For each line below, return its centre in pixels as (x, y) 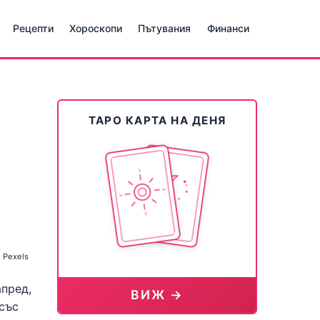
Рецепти (33, 28)
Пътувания (165, 28)
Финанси (228, 28)
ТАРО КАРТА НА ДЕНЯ (157, 120)
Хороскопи (96, 28)
